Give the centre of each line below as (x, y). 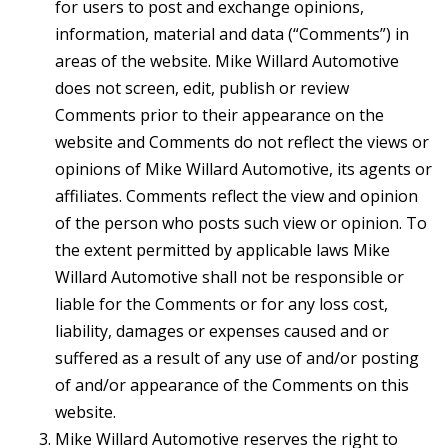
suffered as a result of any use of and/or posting (237, 357)
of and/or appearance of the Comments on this (232, 384)
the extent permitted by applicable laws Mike (222, 249)
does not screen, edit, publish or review (202, 87)
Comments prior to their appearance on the (219, 114)
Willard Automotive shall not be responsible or (229, 276)
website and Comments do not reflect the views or (242, 141)
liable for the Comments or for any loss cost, (221, 303)
